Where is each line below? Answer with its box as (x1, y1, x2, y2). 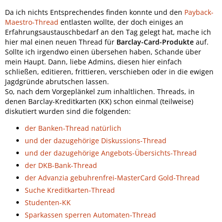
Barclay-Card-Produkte (116, 37, 194, 47)
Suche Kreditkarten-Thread (25, 185, 115, 195)
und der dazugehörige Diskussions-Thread (25, 135, 166, 145)
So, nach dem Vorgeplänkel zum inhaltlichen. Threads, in (5, 86, 195, 96)
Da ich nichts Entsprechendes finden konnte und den (5, 7, 184, 17)
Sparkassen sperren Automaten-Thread (25, 210, 156, 220)
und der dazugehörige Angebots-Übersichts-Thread (25, 148, 197, 158)
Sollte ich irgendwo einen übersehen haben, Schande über (5, 47, 201, 56)
